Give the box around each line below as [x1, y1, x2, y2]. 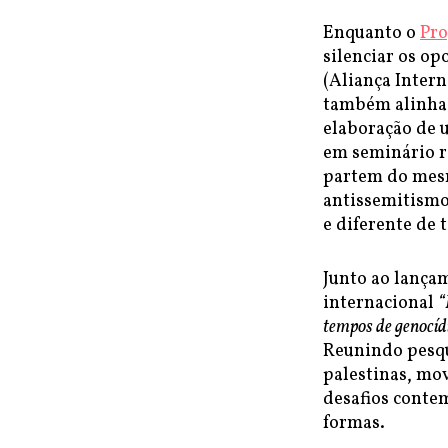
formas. [323, 411, 385, 436]
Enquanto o [323, 21, 420, 46]
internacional [323, 291, 438, 316]
